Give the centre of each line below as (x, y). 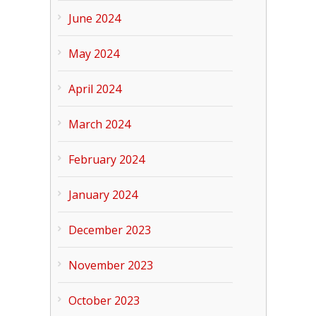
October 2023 (104, 300)
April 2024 (95, 89)
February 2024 (106, 159)
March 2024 (99, 124)
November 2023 (110, 265)
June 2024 (94, 18)
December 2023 (109, 230)
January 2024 (103, 195)
